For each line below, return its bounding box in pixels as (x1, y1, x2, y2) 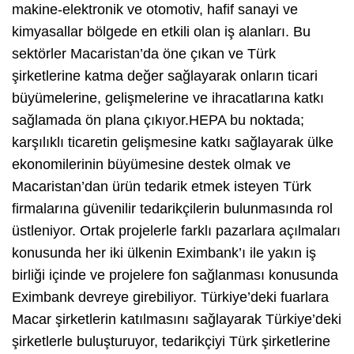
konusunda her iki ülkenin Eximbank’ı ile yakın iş (12, 245, 316, 262)
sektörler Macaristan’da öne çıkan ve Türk (12, 46, 276, 62)
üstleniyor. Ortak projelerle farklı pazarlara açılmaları (12, 223, 341, 239)
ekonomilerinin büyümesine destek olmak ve (12, 156, 291, 173)
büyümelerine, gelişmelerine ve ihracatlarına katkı (12, 90, 324, 107)
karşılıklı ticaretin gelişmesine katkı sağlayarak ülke (12, 134, 333, 151)
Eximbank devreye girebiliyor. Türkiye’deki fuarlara (12, 289, 329, 306)
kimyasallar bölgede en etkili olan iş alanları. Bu (12, 24, 311, 40)
